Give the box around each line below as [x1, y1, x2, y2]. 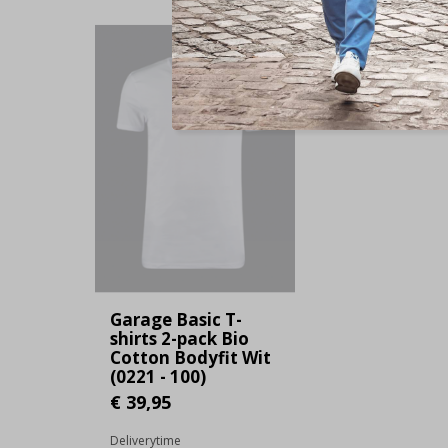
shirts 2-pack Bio [110, 327, 249, 351]
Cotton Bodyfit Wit [110, 346, 271, 370]
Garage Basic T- [110, 308, 242, 332]
